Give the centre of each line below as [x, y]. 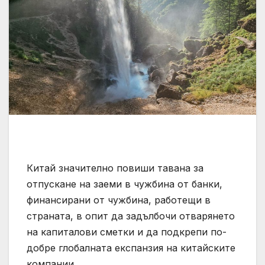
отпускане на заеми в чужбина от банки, [125, 184]
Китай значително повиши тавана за [115, 168]
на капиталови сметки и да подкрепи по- [127, 232]
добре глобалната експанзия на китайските [131, 248]
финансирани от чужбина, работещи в [119, 200]
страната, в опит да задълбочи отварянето [131, 216]
